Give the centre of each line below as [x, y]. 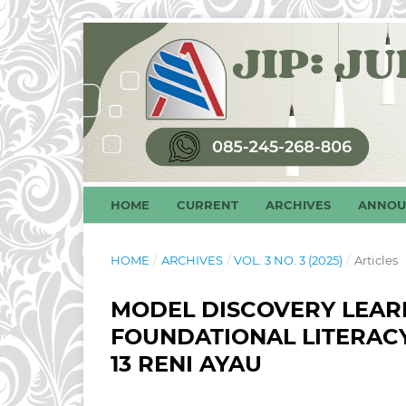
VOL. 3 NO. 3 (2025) [289, 260]
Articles [376, 260]
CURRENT [208, 204]
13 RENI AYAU [186, 363]
